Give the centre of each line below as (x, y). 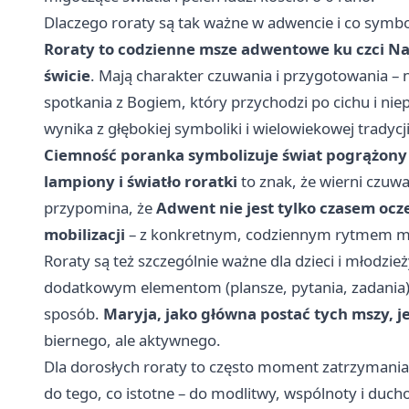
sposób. (73, 314)
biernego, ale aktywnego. (132, 341)
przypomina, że (100, 208)
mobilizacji (84, 235)
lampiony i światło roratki (141, 182)
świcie (67, 76)
